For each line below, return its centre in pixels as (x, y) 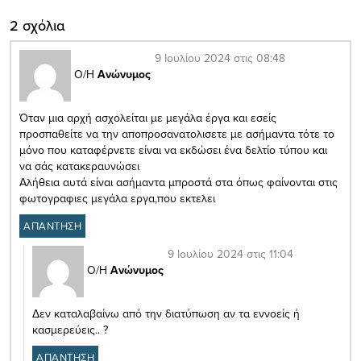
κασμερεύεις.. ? (70, 330)
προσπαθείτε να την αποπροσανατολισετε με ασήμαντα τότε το (177, 134)
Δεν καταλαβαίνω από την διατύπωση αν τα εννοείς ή (166, 314)
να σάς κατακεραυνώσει (79, 166)
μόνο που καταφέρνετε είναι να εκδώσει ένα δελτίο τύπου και (173, 150)
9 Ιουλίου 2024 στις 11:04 (230, 254)
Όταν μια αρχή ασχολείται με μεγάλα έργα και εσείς (148, 118)
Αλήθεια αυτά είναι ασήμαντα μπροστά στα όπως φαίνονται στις (178, 183)
